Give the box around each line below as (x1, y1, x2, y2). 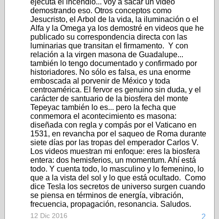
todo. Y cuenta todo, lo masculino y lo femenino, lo (30, 165, 204, 173)
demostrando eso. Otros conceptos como (30, 6, 172, 15)
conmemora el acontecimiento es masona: (30, 112, 176, 120)
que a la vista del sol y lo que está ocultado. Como (30, 174, 206, 182)
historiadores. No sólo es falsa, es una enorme (30, 68, 191, 76)
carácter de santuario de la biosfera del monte (30, 94, 188, 103)
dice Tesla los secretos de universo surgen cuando (30, 182, 205, 191)
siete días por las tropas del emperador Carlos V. (30, 138, 198, 147)
